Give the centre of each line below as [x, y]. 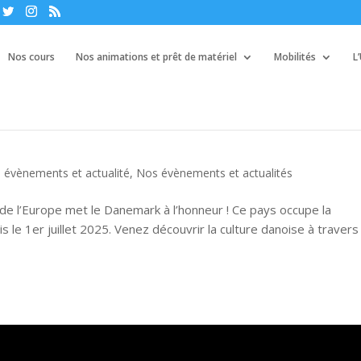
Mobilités [295, 57]
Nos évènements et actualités [215, 173]
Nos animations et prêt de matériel [156, 57]
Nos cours [31, 57]
